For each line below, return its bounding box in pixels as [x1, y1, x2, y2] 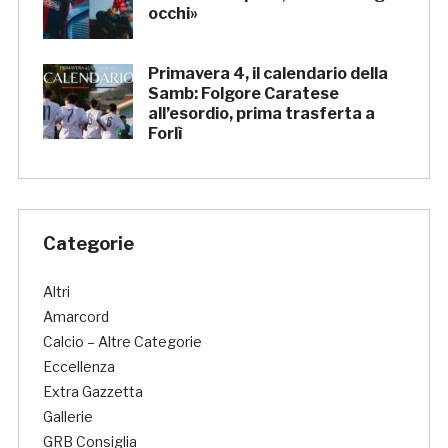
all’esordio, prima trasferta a [147, 104, 375, 124]
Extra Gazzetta [42, 383, 143, 401]
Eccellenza [42, 358, 115, 376]
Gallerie [42, 408, 93, 426]
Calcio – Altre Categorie [42, 333, 202, 351]
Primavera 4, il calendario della [147, 64, 388, 84]
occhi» [147, 4, 198, 24]
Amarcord [42, 308, 109, 326]
